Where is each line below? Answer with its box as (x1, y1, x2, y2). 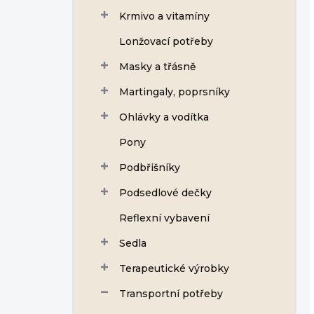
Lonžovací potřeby (119, 35, 213, 48)
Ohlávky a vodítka (119, 111, 209, 123)
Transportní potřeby (119, 287, 223, 300)
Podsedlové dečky (119, 186, 212, 199)
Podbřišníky (119, 161, 180, 174)
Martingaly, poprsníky (119, 86, 230, 98)
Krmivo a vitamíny (119, 10, 210, 22)
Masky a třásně (119, 60, 196, 73)
